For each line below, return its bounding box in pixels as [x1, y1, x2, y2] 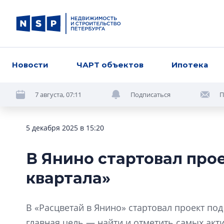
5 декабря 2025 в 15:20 [26, 123, 104, 132]
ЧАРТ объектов [76, 60, 144, 69]
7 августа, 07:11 [35, 89, 81, 99]
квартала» [26, 169, 110, 187]
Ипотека [171, 60, 208, 69]
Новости [12, 60, 48, 69]
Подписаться [130, 89, 170, 99]
